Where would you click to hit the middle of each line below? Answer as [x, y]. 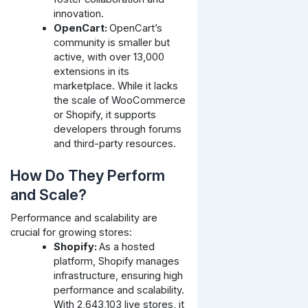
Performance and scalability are [84, 218]
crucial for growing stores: [71, 233]
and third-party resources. [115, 143]
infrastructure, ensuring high [119, 276]
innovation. [79, 13]
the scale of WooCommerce [120, 100]
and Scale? [48, 195]
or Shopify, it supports [105, 114]
